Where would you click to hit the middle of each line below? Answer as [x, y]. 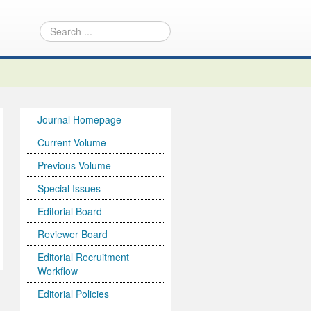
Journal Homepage [80, 120]
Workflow [58, 271]
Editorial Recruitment [84, 257]
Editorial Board [70, 211]
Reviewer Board [73, 234]
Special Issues [69, 188]
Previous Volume [75, 166]
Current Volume [72, 143]
